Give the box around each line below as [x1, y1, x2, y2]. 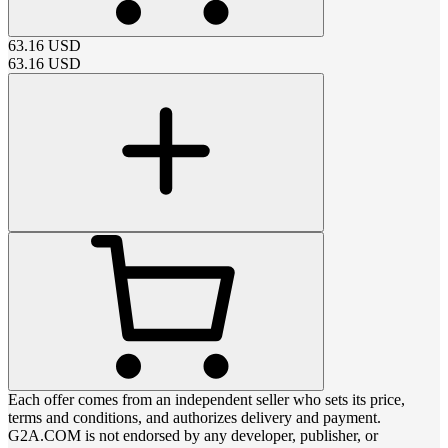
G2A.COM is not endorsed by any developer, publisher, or [8, 426, 378, 444]
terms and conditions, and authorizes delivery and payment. [8, 408, 381, 426]
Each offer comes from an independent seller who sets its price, [8, 390, 405, 408]
